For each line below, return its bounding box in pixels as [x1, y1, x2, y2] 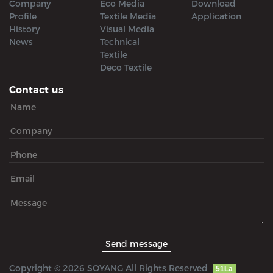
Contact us [9, 83, 63, 96]
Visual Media [100, 23, 155, 35]
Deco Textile [100, 62, 152, 73]
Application [191, 10, 241, 22]
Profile [9, 10, 37, 22]
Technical [100, 36, 140, 48]
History [9, 23, 40, 35]
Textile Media [100, 10, 157, 22]
